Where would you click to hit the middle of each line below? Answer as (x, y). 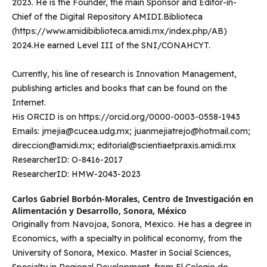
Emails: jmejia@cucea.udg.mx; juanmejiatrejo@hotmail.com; (131, 131)
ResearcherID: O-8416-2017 (67, 160)
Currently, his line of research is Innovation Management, (124, 74)
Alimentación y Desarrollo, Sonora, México (99, 211)
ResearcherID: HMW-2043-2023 (76, 174)
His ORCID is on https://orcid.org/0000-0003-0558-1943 (126, 117)
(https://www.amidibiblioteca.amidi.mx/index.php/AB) (119, 31)
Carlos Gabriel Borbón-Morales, (77, 199)
